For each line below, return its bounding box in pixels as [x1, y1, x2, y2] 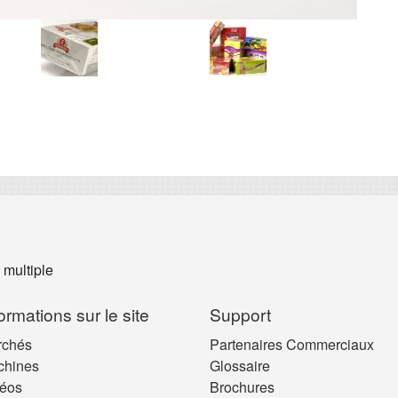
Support [210, 301, 271, 326]
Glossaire [210, 354, 270, 376]
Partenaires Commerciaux [210, 333, 374, 354]
